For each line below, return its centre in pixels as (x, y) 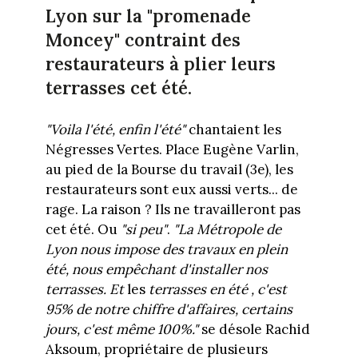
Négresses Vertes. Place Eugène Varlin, (172, 150)
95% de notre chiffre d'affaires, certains (169, 310)
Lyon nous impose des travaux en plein (166, 250)
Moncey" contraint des (143, 40)
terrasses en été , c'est (216, 290)
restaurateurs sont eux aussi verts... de (171, 190)
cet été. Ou (83, 230)
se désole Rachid (254, 330)
